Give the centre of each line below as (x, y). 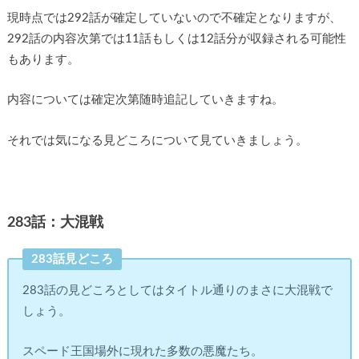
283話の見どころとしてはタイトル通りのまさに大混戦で (178, 290)
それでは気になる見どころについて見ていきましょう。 (157, 140)
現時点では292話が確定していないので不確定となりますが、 (174, 18)
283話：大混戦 (55, 222)
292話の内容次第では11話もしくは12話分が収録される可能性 (176, 38)
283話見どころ (72, 259)
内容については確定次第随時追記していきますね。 (145, 100)
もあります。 (43, 59)
